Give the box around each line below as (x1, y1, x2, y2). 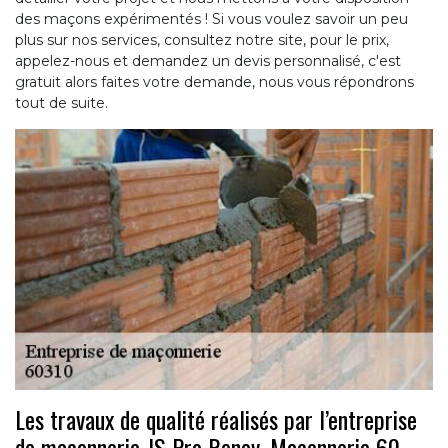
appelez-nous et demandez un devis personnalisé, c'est (15, 51, 401, 70)
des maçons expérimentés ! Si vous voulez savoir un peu (15, 9, 408, 28)
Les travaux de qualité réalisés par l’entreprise (15, 400, 417, 437)
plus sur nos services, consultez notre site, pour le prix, (15, 30, 389, 49)
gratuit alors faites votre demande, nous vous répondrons (15, 72, 414, 91)
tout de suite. (15, 93, 108, 112)
